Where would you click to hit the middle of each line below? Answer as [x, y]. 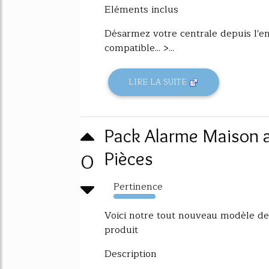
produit [121, 230]
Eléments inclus [141, 9]
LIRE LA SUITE [159, 82]
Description [131, 254]
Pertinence [138, 186]
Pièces [129, 158]
